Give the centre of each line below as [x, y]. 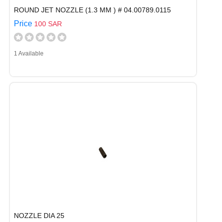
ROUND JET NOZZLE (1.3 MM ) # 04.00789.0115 [92, 10]
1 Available [29, 54]
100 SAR [48, 24]
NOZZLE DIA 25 [39, 216]
